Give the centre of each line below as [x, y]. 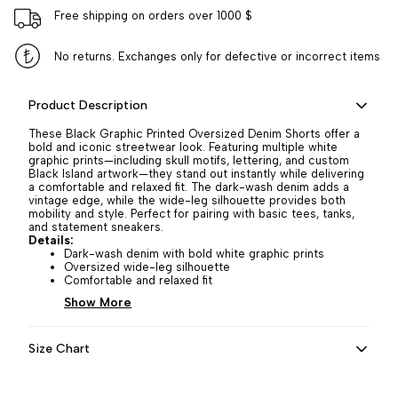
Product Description [88, 105]
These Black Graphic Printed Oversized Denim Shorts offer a [194, 134]
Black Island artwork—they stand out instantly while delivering [196, 174]
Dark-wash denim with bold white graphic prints [194, 254]
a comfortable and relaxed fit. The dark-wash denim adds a [189, 187]
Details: [51, 240]
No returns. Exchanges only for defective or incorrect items [217, 56]
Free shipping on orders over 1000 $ [153, 15]
